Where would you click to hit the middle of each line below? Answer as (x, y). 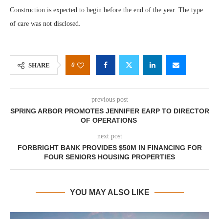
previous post (109, 99)
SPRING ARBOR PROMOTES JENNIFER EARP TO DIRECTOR (109, 111)
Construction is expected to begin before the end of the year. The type (106, 10)
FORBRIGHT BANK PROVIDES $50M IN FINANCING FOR (109, 148)
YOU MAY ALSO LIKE (109, 192)
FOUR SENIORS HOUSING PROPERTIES (109, 157)
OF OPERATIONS (109, 120)
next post (109, 136)
